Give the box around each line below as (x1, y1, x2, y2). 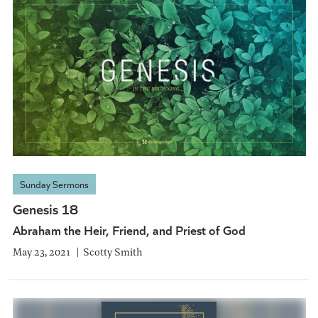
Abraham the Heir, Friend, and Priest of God (12, 220, 246, 238)
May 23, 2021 (12, 243, 70, 259)
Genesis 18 (12, 198, 78, 218)
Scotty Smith (82, 243, 143, 259)
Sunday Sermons (19, 177, 89, 191)
